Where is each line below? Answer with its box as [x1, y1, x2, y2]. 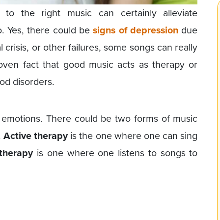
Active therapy [3, 128, 68, 143]
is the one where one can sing [68, 128, 198, 143]
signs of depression [93, 23, 179, 37]
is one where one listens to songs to [33, 145, 198, 160]
